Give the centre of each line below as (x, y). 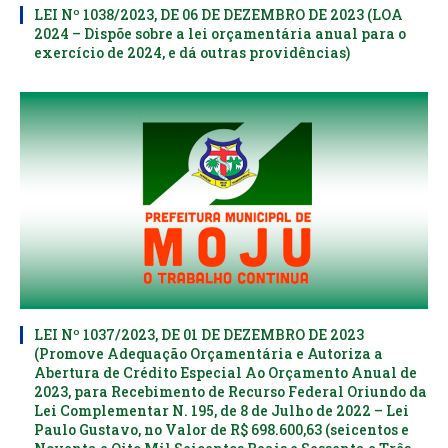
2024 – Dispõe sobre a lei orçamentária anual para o (220, 33)
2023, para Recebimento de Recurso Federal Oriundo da (230, 391)
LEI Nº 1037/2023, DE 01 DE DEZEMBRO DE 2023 (199, 334)
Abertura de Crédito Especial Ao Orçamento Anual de (225, 372)
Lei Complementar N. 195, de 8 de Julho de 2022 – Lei (221, 410)
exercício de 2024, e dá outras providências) (192, 52)
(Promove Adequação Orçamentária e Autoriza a (208, 353)
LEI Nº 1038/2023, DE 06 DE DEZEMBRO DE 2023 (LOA (218, 14)
